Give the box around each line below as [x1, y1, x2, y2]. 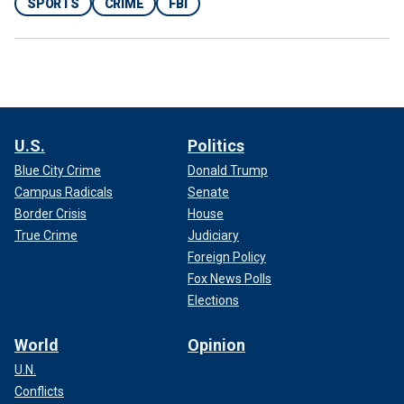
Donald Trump [188, 162, 268, 178]
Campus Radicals [14, 184, 113, 199]
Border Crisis [14, 206, 87, 221]
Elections [188, 292, 239, 308]
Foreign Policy [188, 249, 266, 264]
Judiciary [188, 227, 239, 243]
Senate [188, 184, 229, 199]
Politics [188, 135, 244, 155]
